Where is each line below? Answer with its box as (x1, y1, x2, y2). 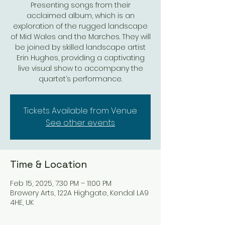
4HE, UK (10, 197, 34, 207)
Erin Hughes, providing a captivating (16, 53, 145, 63)
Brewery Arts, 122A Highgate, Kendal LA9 (10, 188, 149, 198)
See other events (46, 117, 115, 129)
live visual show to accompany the (18, 63, 143, 73)
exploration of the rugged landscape (13, 21, 148, 31)
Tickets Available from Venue (24, 105, 137, 117)
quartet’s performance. (39, 74, 122, 84)
